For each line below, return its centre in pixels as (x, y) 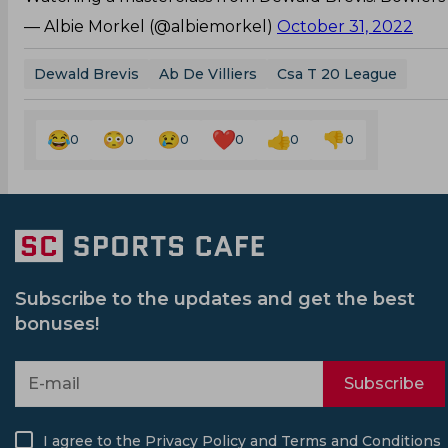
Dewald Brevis (86, 73)
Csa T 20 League (337, 73)
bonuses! (57, 323)
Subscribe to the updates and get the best (215, 298)
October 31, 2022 (345, 26)
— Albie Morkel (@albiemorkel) (150, 26)
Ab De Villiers (208, 73)
